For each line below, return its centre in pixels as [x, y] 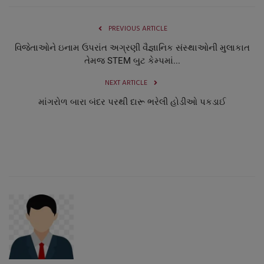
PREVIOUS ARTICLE [138, 29]
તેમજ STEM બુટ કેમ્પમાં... [132, 61]
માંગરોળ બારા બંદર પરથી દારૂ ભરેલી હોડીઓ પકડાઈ [132, 102]
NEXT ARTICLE [126, 83]
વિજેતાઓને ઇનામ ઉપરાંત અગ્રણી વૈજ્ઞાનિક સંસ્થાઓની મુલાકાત [132, 48]
